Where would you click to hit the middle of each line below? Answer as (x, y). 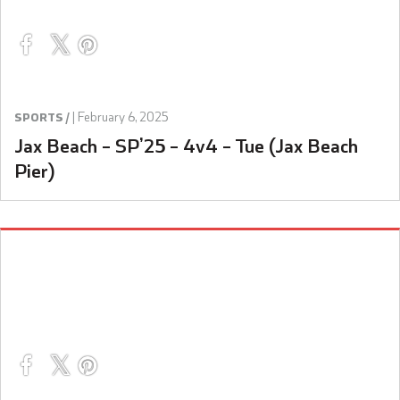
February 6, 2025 (123, 117)
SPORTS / (42, 117)
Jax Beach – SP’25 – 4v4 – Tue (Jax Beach (186, 144)
